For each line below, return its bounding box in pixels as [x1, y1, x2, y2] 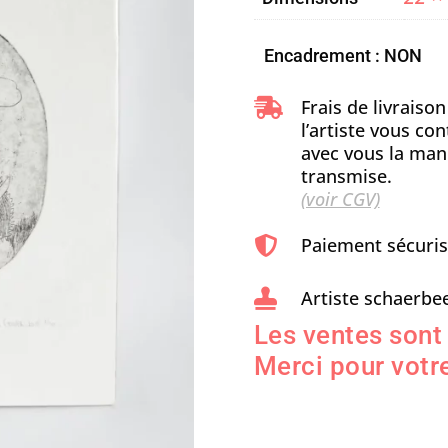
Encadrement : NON [263, 44, 422, 66]
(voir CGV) [300, 187, 380, 212]
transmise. [300, 164, 392, 189]
